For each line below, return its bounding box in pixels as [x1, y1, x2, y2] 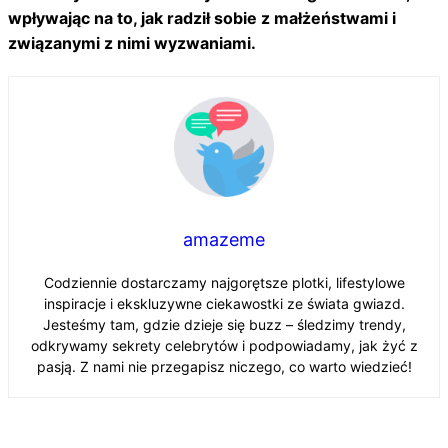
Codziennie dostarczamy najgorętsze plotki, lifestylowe [43, 274, 405, 292]
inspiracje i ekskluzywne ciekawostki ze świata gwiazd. [43, 295, 405, 313]
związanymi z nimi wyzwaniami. [8, 33, 256, 54]
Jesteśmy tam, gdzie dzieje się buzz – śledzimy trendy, [42, 316, 406, 334]
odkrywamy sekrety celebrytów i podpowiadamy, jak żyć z [30, 337, 418, 355]
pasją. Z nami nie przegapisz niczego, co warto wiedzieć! [36, 358, 412, 376]
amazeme [183, 229, 265, 251]
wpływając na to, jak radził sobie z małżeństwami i [8, 8, 396, 29]
